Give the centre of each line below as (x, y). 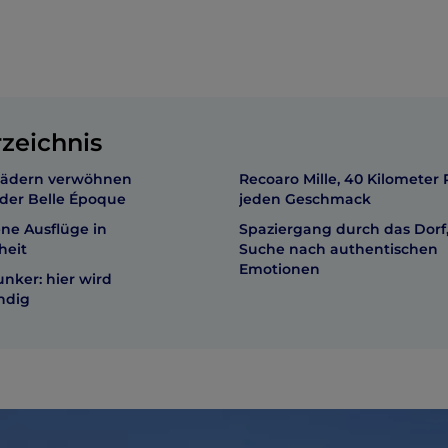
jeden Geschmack (305, 199)
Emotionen (279, 269)
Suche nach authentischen (338, 249)
